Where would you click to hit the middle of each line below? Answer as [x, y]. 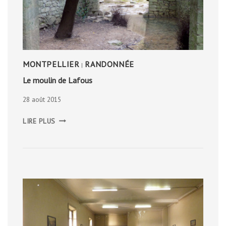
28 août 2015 [42, 99]
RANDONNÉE [109, 64]
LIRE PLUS [39, 121]
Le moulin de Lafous [58, 80]
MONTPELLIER [51, 64]
